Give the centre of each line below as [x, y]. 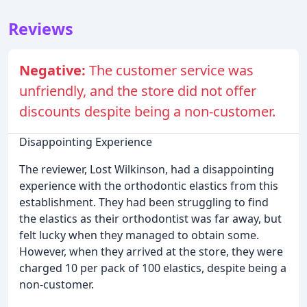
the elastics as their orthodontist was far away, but [150, 219]
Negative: [54, 71]
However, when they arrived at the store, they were [151, 252]
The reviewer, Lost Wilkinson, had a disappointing [147, 170]
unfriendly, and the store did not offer [138, 91]
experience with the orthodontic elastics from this [149, 186]
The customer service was [171, 71]
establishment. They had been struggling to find [144, 202]
